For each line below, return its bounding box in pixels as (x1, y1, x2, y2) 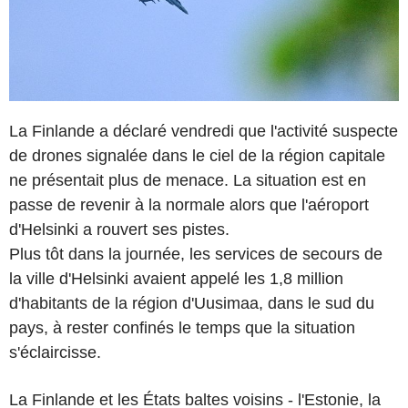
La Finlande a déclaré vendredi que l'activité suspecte (9, 121, 398, 140)
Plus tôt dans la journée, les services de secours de (9, 244, 382, 263)
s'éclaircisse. (9, 342, 101, 362)
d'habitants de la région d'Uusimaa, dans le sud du (9, 293, 374, 312)
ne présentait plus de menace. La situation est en (9, 170, 366, 189)
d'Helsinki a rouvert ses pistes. (9, 219, 229, 239)
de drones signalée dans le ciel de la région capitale (9, 146, 385, 165)
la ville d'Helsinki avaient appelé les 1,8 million (9, 269, 343, 288)
